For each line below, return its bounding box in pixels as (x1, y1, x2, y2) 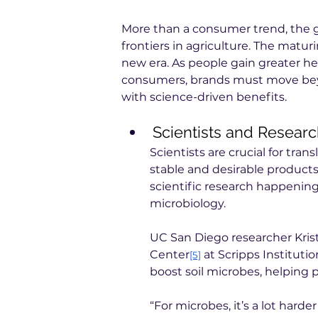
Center (150, 248, 190, 261)
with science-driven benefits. (121, 90, 287, 104)
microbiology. (150, 197, 226, 210)
